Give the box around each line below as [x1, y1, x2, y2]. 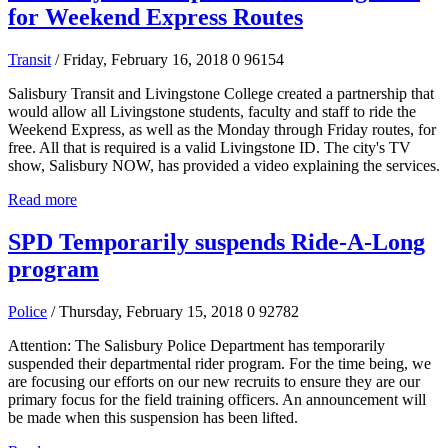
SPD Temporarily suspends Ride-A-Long [8, 228, 425, 255]
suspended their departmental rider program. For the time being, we [8, 354, 431, 372]
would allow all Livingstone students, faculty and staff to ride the [8, 102, 416, 120]
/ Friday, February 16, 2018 [55, 50, 228, 68]
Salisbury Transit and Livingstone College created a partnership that [8, 84, 434, 102]
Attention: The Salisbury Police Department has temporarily [8, 336, 385, 354]
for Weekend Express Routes [8, 3, 303, 30]
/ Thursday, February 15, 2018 [51, 302, 243, 320]
